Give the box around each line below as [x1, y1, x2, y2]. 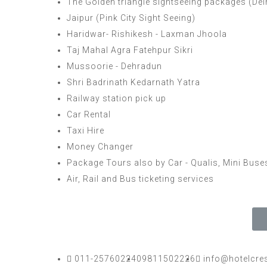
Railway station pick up [67, 94, 166, 103]
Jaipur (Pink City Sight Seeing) [67, 13, 195, 23]
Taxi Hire [67, 126, 104, 135]
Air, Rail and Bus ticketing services [67, 174, 214, 184]
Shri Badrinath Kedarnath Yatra [67, 77, 200, 87]
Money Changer [67, 142, 133, 151]
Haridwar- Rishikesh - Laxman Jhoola [67, 29, 227, 39]
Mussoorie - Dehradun [67, 61, 162, 71]
